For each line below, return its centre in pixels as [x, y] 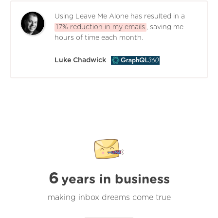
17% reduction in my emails [100, 27]
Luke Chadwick [80, 61]
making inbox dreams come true [109, 198]
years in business [115, 180]
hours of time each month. [99, 38]
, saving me [165, 27]
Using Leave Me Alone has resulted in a [120, 17]
